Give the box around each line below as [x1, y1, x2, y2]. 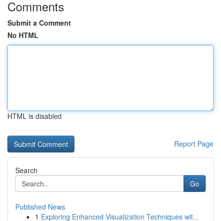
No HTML [7, 30, 38, 40]
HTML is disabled [7, 111, 62, 121]
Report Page [174, 139, 214, 148]
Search [15, 165, 37, 175]
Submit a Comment [7, 18, 71, 28]
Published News [15, 202, 65, 212]
